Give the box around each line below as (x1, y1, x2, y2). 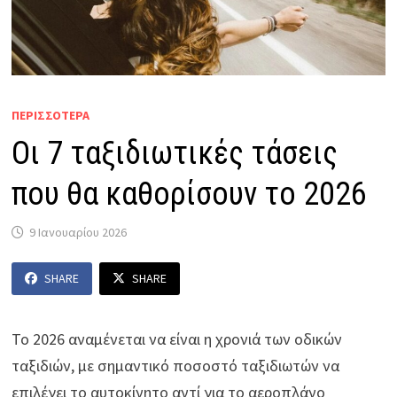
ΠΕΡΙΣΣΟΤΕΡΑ (12, 107, 90, 124)
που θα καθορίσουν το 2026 (12, 175, 368, 214)
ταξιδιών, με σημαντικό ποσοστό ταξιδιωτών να (12, 355, 340, 377)
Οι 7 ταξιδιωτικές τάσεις (12, 135, 339, 173)
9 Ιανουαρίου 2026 (29, 224, 128, 241)
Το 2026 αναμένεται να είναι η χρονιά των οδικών (12, 329, 343, 350)
